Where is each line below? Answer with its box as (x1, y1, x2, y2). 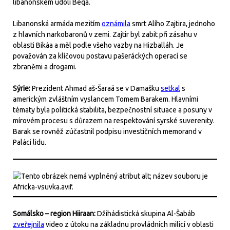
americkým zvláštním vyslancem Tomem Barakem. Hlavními (13, 95, 198, 103)
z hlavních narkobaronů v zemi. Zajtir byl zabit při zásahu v (13, 30, 197, 39)
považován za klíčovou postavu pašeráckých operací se (13, 52, 187, 60)
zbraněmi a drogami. (13, 63, 76, 71)
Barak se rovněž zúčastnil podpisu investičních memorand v (13, 127, 202, 136)
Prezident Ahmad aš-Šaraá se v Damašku (32, 84, 161, 92)
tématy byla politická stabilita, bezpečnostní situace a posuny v (13, 106, 212, 114)
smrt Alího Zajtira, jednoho (130, 20, 215, 28)
